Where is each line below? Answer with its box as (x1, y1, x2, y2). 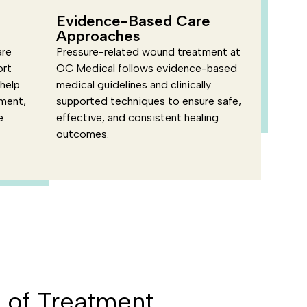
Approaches (56, 27, 140, 45)
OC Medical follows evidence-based (56, 62, 237, 75)
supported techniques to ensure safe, (56, 95, 241, 108)
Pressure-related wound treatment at (56, 45, 241, 58)
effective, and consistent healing (56, 111, 219, 124)
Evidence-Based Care (56, 12, 210, 30)
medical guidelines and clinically (56, 78, 211, 91)
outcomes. (56, 127, 109, 140)
